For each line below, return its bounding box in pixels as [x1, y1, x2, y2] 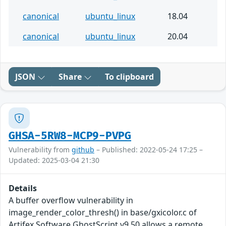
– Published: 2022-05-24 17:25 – [94, 145, 203, 155]
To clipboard [105, 71, 154, 83]
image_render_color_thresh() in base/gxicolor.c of [9, 207, 197, 218]
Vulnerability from [9, 145, 72, 155]
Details [9, 183, 37, 194]
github [72, 145, 94, 155]
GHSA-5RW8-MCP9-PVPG [9, 130, 132, 143]
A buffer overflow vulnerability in [9, 195, 133, 206]
